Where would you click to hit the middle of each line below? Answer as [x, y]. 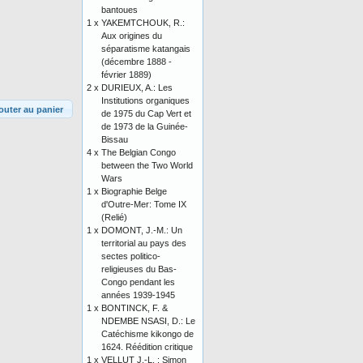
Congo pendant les [138, 282]
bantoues [120, 10]
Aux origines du [132, 36]
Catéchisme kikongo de [147, 334]
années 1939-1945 [138, 295]
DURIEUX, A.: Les [137, 88]
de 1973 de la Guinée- [145, 126]
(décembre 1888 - [137, 62]
